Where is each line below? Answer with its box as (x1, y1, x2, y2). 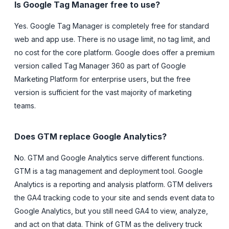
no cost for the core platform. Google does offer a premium (14, 48, 215, 57)
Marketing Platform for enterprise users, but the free (14, 74, 191, 83)
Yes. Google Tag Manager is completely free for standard (14, 21, 209, 30)
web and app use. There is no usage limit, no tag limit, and (14, 34, 210, 43)
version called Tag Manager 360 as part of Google (14, 61, 186, 70)
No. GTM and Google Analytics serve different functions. (14, 153, 204, 162)
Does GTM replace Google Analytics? (14, 131, 167, 142)
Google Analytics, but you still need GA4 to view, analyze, (14, 206, 208, 215)
